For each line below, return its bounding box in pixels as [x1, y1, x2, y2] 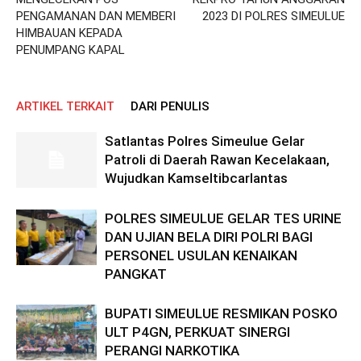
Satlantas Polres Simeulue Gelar [105, 132, 305, 149]
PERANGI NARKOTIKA [105, 342, 239, 359]
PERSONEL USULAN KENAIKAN [105, 247, 297, 263]
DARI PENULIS [131, 98, 210, 114]
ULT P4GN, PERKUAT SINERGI [105, 323, 290, 340]
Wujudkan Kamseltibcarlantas [105, 169, 288, 186]
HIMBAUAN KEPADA [16, 25, 122, 40]
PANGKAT [105, 265, 167, 282]
